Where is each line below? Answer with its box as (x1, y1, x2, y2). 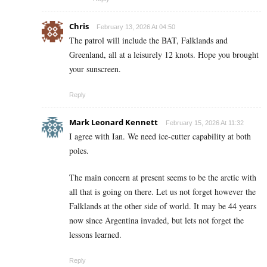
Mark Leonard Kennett (69, 116, 158, 128)
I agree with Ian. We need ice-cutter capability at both (69, 130, 251, 142)
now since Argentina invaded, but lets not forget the (69, 214, 244, 226)
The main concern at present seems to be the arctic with (69, 171, 256, 183)
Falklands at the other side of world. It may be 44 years (69, 200, 256, 212)
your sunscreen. (69, 63, 121, 74)
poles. (69, 144, 89, 156)
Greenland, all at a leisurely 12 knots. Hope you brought (69, 48, 259, 60)
